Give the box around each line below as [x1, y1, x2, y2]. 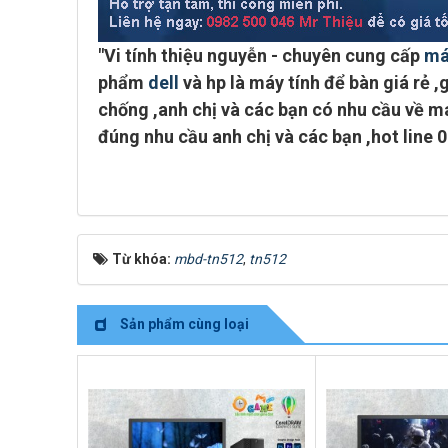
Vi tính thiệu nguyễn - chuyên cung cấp [104, 45, 424, 66]
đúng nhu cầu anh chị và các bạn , [98, 126, 371, 147]
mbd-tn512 [174, 251, 243, 267]
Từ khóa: [112, 251, 174, 267]
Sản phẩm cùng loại [117, 316, 249, 332]
